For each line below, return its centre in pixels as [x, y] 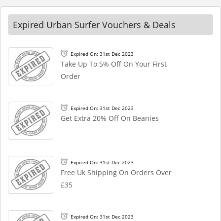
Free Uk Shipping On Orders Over [116, 172]
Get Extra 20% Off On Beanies [110, 118]
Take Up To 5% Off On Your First [114, 64]
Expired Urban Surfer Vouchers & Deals [94, 25]
